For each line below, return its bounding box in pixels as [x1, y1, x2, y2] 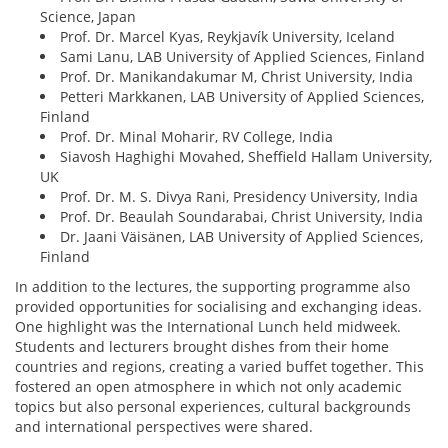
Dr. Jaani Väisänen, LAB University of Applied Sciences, [60, 226, 423, 246]
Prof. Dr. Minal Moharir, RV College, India [60, 126, 333, 146]
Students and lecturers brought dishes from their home [15, 336, 389, 356]
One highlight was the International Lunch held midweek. [15, 316, 401, 336]
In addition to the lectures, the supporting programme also [15, 276, 410, 296]
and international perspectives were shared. [15, 416, 313, 436]
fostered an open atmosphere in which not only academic [15, 376, 402, 396]
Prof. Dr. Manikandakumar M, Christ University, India [60, 66, 413, 86]
